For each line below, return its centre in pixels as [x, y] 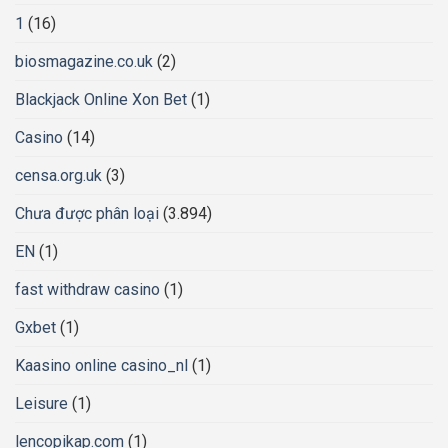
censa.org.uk [58, 175]
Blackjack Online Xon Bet [101, 99]
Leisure [41, 403]
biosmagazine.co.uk [84, 61]
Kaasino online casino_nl [101, 365]
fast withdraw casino [87, 289]
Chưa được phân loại [87, 213]
